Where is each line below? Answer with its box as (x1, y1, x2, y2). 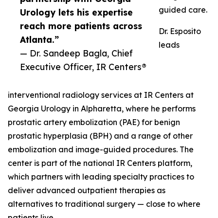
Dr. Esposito (159, 26, 201, 36)
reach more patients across (20, 20, 142, 32)
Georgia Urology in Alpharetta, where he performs (8, 104, 196, 114)
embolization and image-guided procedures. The (8, 145, 194, 155)
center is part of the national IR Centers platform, (8, 158, 192, 168)
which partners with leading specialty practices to (8, 172, 194, 182)
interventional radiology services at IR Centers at (8, 90, 194, 100)
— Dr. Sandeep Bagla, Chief (20, 48, 133, 59)
